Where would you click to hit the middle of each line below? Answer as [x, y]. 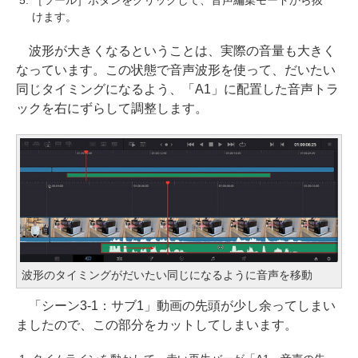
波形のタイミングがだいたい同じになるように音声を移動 [167, 275]
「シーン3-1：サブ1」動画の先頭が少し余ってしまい [176, 306]
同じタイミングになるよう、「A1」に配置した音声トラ [177, 89]
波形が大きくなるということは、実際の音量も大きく [176, 50]
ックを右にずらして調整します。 [112, 108]
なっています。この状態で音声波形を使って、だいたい [176, 70]
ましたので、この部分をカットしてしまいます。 [157, 325]
